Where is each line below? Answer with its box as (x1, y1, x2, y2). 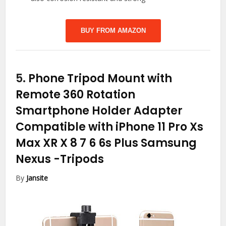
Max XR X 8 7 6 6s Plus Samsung (16, 135, 197, 151)
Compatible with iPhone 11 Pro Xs (16, 119, 204, 135)
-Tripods (53, 151, 104, 167)
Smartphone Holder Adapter (16, 103, 183, 119)
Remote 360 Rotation (16, 87, 136, 103)
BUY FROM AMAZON (80, 27, 146, 35)
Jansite (26, 173, 48, 183)
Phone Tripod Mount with (28, 71, 173, 87)
